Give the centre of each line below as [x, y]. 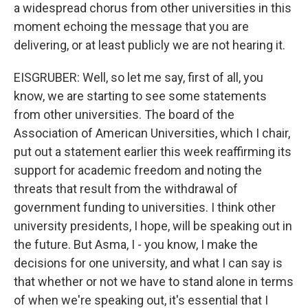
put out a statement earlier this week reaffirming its [153, 152]
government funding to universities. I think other [145, 207]
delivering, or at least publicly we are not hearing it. [150, 45]
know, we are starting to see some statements [140, 96]
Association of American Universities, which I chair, [152, 133]
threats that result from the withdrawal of [126, 189]
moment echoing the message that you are [131, 26]
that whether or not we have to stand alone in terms [154, 282]
